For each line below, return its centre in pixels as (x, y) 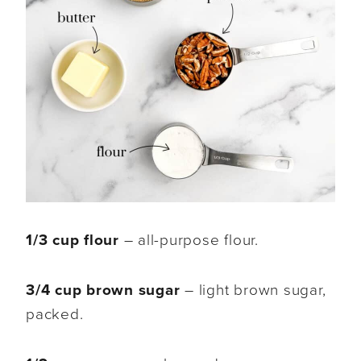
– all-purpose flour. (189, 241)
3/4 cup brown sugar (106, 290)
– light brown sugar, (255, 290)
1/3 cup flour (73, 241)
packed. (55, 315)
